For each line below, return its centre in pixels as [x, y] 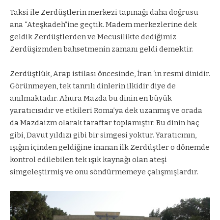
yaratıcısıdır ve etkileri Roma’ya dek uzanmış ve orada [106, 111]
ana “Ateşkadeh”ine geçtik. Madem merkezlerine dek [103, 24]
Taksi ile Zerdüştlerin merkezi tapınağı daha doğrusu [104, 12]
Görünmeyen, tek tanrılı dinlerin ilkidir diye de [93, 86]
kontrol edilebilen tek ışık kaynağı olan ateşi [88, 160]
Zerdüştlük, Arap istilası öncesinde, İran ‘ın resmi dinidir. [110, 74]
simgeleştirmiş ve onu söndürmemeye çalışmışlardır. [104, 172]
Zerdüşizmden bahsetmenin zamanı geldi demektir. [102, 49]
